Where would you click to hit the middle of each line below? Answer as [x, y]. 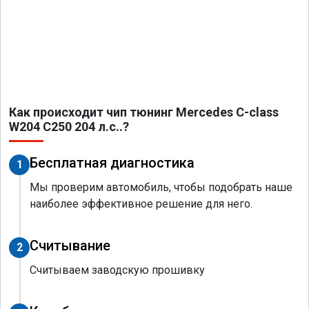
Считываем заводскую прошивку [117, 270]
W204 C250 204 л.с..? [69, 127]
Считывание [70, 246]
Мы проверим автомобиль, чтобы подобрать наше [161, 188]
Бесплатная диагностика [112, 163]
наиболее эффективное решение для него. [141, 204]
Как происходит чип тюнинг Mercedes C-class [144, 112]
